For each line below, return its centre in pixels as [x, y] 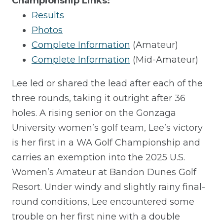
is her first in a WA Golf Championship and [106, 143]
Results [48, 16]
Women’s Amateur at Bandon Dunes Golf [104, 172]
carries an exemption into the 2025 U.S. [98, 158]
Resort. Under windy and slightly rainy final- [109, 187]
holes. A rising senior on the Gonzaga [94, 113]
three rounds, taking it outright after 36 [99, 98]
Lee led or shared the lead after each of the [107, 84]
